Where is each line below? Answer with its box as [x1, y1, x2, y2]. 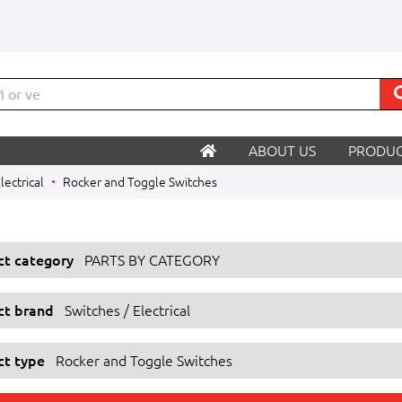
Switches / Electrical [65, 302, 190, 319]
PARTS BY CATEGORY [84, 252, 220, 268]
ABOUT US [249, 143, 316, 159]
